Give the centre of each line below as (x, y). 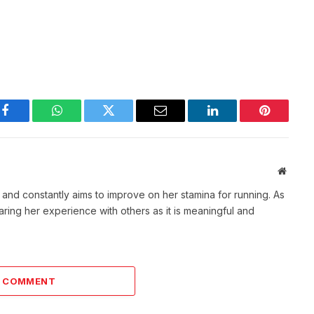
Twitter (126, 121)
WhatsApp (83, 121)
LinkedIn (234, 121)
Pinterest (285, 121)
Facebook (28, 121)
